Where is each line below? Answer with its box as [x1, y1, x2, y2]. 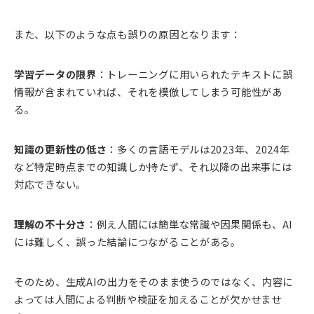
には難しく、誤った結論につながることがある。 [14, 234, 241, 250]
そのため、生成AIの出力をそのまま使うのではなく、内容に [14, 274, 294, 289]
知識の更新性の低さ [14, 142, 107, 157]
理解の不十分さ [14, 217, 87, 232]
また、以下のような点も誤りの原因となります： [14, 27, 241, 42]
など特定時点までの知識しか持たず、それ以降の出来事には [14, 159, 292, 175]
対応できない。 [14, 177, 87, 192]
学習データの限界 [14, 67, 97, 82]
